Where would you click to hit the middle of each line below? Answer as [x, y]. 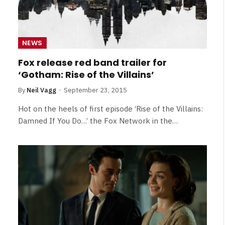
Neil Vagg [41, 90]
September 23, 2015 [95, 90]
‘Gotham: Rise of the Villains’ [86, 74]
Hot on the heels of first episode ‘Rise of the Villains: [110, 108]
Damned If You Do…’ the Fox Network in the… [98, 121]
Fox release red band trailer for [92, 62]
